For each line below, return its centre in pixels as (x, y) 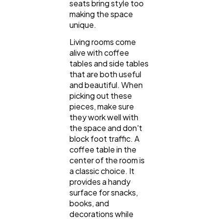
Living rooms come (103, 42)
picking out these (101, 96)
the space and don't (106, 128)
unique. (83, 24)
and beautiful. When (106, 85)
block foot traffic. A (104, 139)
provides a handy (100, 182)
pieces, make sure (102, 107)
